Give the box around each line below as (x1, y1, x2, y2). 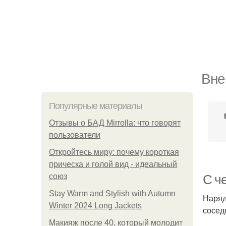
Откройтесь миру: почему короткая (49, 148, 179, 156)
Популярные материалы (49, 101, 142, 111)
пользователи (49, 131, 100, 139)
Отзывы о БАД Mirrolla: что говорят (49, 119, 181, 127)
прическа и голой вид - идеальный (49, 160, 177, 168)
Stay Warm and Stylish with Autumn (49, 189, 176, 198)
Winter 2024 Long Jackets (49, 201, 142, 210)
